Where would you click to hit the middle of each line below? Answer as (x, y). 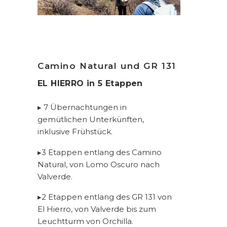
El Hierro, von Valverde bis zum (97, 209)
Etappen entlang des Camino (104, 152)
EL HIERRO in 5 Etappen (90, 83)
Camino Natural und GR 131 (107, 66)
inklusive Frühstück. (75, 131)
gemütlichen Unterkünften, (91, 119)
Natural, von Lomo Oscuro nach (99, 164)
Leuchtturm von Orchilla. (85, 221)
